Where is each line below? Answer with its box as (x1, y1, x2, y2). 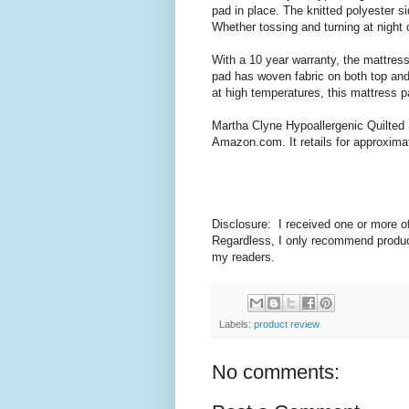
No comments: (212, 360, 340, 383)
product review (254, 318, 320, 330)
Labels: (219, 318, 254, 330)
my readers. (212, 250, 275, 265)
